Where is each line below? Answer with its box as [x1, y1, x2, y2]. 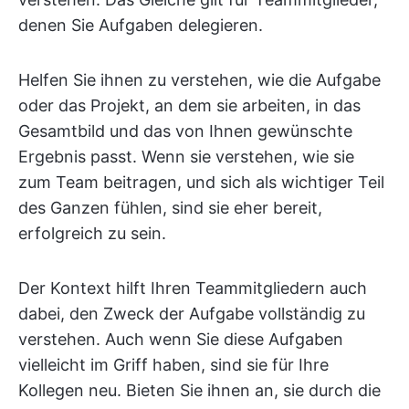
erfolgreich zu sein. [18, 224, 166, 244]
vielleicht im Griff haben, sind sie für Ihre [18, 355, 329, 375]
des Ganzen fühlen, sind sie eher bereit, [18, 198, 322, 218]
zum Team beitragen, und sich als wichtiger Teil [18, 173, 384, 193]
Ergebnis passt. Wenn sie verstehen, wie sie [18, 147, 354, 167]
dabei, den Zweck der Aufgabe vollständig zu [18, 304, 365, 324]
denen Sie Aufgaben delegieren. [18, 16, 263, 36]
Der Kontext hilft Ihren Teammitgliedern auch [18, 278, 367, 299]
